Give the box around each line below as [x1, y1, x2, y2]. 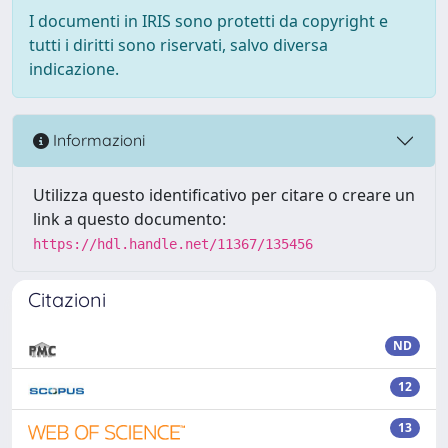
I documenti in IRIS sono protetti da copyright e [29, 9, 388, 32]
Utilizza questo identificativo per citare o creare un [33, 183, 415, 206]
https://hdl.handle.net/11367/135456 [33, 235, 313, 252]
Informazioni [49, 130, 145, 151]
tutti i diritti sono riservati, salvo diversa [29, 33, 328, 56]
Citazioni [28, 286, 106, 312]
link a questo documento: [33, 207, 226, 230]
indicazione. [29, 57, 119, 80]
